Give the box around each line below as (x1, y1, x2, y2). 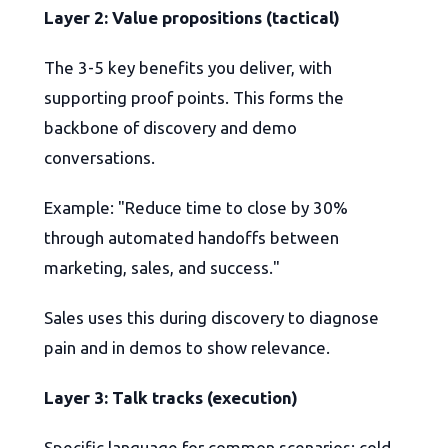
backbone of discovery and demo (44, 118, 297, 138)
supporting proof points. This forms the (44, 88, 344, 108)
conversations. (44, 148, 155, 168)
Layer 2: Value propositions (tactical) (44, 8, 340, 28)
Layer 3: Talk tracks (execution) (44, 388, 298, 408)
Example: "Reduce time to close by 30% (44, 198, 348, 218)
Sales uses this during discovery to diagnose (44, 308, 379, 328)
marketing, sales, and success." (44, 258, 280, 278)
